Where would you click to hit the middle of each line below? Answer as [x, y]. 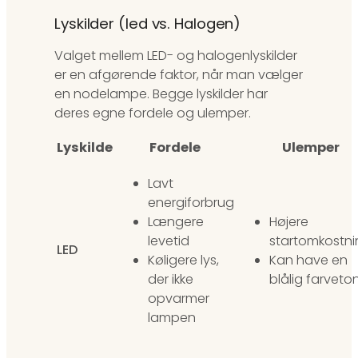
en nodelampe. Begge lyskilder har [161, 94]
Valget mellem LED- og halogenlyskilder [176, 56]
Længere [176, 221]
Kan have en [308, 260]
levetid [169, 241]
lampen [172, 317]
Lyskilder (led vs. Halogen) [148, 23]
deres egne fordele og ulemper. [153, 113]
